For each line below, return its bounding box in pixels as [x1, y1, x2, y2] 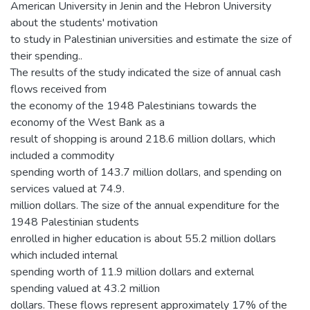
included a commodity [10, 148, 114, 163]
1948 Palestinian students [10, 215, 139, 230]
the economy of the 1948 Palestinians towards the [10, 98, 257, 113]
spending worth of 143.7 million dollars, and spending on [10, 165, 282, 180]
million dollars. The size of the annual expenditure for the [10, 198, 280, 213]
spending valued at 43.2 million [10, 281, 160, 296]
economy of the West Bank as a [10, 115, 165, 130]
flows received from [10, 82, 107, 97]
